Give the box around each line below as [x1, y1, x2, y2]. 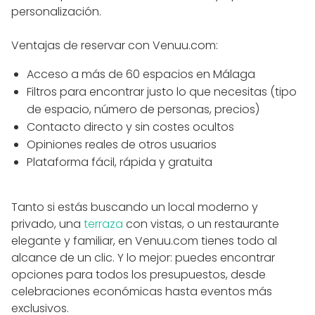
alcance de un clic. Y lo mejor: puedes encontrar [11, 249, 275, 266]
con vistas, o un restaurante [123, 215, 279, 232]
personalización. [11, 3, 101, 20]
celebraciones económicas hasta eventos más [11, 283, 272, 300]
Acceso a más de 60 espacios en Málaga [27, 65, 255, 82]
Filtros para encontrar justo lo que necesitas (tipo [27, 83, 297, 100]
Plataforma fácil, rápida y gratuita [27, 153, 212, 170]
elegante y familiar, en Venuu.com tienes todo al [11, 232, 277, 249]
